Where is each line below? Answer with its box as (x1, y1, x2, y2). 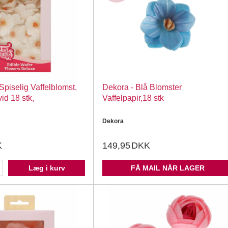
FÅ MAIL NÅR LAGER (130, 164, 205, 172)
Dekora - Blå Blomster (102, 83, 182, 92)
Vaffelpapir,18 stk (102, 94, 164, 102)
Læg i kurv (28, 164, 65, 172)
